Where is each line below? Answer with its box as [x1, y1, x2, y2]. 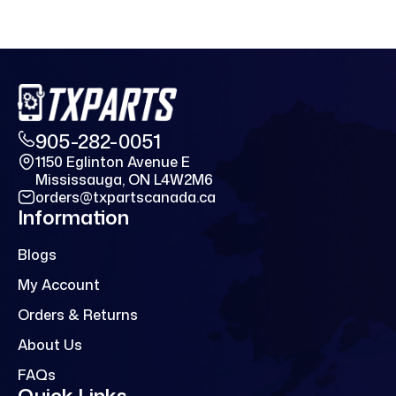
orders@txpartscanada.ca [35, 187, 216, 207]
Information [18, 202, 129, 231]
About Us [18, 334, 82, 354]
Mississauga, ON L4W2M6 [35, 169, 213, 189]
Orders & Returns [18, 304, 138, 324]
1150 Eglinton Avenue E [35, 151, 190, 171]
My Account [18, 274, 100, 294]
